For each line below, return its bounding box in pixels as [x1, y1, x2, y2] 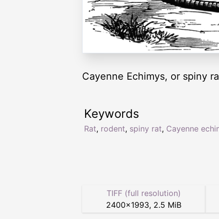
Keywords [84, 107, 139, 121]
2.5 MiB [153, 200, 181, 210]
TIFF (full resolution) [107, 188, 181, 198]
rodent [101, 124, 125, 134]
